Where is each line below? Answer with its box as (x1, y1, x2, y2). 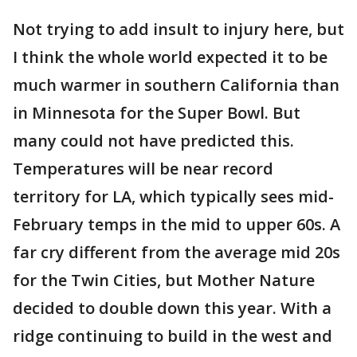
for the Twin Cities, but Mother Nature (13, 269, 315, 292)
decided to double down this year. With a (13, 297, 331, 320)
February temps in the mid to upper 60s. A (13, 214, 340, 236)
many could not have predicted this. (13, 130, 294, 152)
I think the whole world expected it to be (13, 46, 328, 69)
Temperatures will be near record (13, 158, 273, 180)
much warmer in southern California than (13, 74, 339, 96)
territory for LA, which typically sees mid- (13, 186, 334, 208)
